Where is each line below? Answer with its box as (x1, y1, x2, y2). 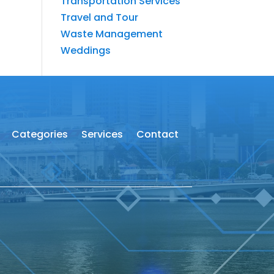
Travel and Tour (60, 10, 138, 24)
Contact (136, 127, 179, 142)
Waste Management (60, 26, 163, 41)
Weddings (60, 43, 111, 57)
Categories (11, 127, 68, 142)
